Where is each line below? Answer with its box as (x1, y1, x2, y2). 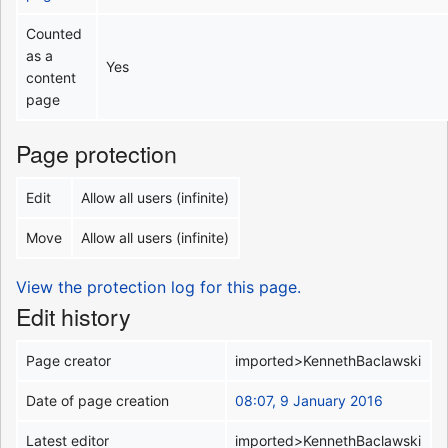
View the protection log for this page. (16, 276, 301, 297)
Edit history (16, 298, 131, 333)
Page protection (16, 135, 177, 170)
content (26, 68, 77, 86)
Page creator (26, 351, 112, 369)
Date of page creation (26, 391, 170, 409)
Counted (26, 24, 83, 42)
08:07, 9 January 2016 (235, 391, 384, 409)
